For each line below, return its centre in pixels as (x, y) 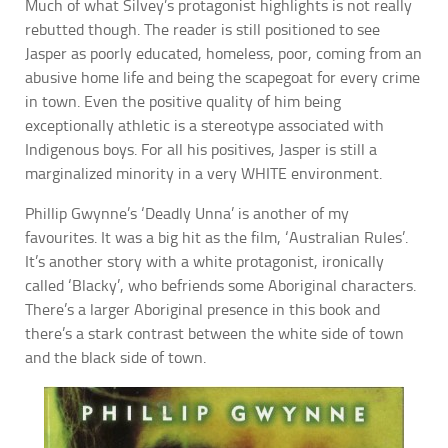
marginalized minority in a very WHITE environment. (203, 173)
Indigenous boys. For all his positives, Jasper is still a (201, 149)
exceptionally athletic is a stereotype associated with (204, 125)
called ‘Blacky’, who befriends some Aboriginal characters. (220, 285)
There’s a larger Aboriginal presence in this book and (202, 309)
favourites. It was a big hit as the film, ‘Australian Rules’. (216, 237)
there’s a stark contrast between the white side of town (214, 333)
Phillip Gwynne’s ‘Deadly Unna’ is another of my (187, 213)
